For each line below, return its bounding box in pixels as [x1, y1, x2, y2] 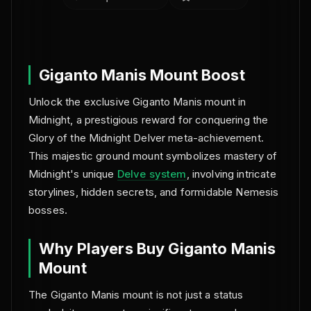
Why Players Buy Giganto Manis [39, 239, 276, 258]
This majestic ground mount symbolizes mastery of [28, 149, 278, 162]
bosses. [28, 203, 68, 217]
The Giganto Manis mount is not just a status [28, 288, 244, 301]
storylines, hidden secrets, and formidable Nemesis [28, 185, 279, 199]
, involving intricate [186, 167, 276, 180]
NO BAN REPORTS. [120, 37, 198, 45]
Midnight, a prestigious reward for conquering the [28, 113, 269, 126]
